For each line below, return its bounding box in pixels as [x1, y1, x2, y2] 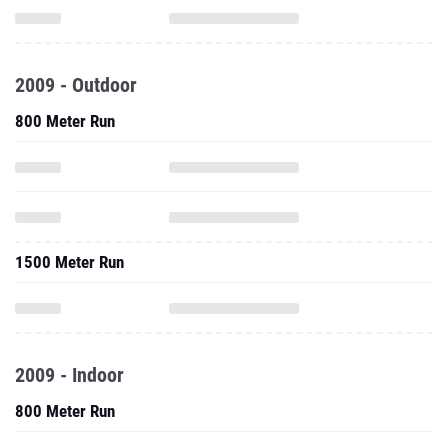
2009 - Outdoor [15, 73, 137, 97]
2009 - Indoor [15, 363, 124, 387]
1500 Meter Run [15, 252, 124, 272]
